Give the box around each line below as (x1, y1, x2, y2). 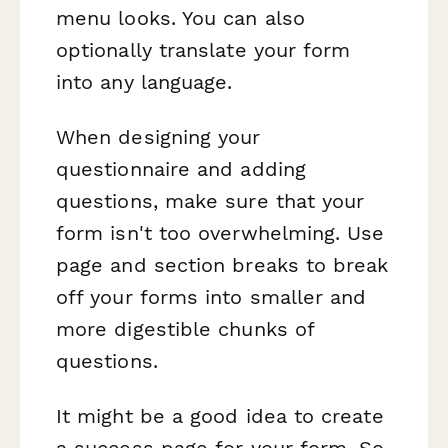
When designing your (56, 124, 261, 149)
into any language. (56, 69, 233, 94)
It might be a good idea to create (56, 403, 384, 428)
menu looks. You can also (56, 5, 305, 30)
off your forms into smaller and (56, 284, 367, 309)
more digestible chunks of (56, 316, 315, 341)
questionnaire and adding (56, 156, 306, 181)
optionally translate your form (56, 37, 351, 62)
